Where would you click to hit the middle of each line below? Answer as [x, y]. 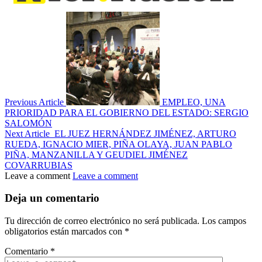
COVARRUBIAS [39, 165]
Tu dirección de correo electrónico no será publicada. [102, 221]
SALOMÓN [28, 123]
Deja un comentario [52, 198]
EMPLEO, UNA [194, 102]
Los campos [224, 221]
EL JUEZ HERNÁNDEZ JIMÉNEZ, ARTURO [145, 133]
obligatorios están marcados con [65, 232]
